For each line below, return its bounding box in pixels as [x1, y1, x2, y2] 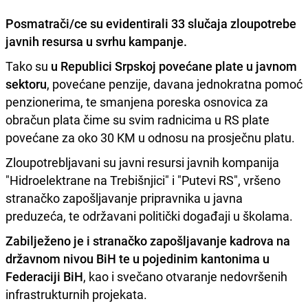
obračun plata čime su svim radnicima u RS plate [5, 111, 269, 129]
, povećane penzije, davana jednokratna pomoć [47, 76, 302, 93]
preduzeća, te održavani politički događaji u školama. [5, 208, 293, 225]
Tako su [5, 58, 51, 75]
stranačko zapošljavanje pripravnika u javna [5, 190, 243, 207]
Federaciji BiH [5, 268, 83, 285]
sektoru [5, 76, 47, 93]
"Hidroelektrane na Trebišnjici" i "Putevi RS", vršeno [5, 172, 280, 189]
